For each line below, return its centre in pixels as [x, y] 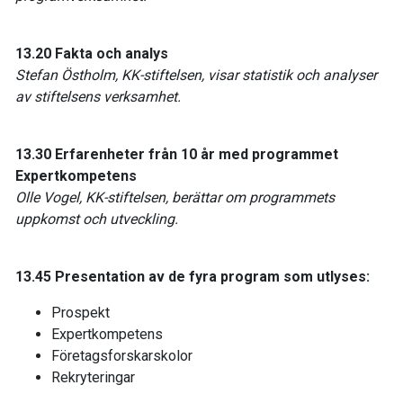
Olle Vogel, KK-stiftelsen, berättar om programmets [175, 197]
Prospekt [81, 312]
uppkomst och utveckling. [97, 219]
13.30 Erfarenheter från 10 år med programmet [177, 154]
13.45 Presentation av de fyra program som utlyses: [193, 276]
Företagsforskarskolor [122, 355]
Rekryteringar [93, 377]
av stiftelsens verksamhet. [98, 96]
